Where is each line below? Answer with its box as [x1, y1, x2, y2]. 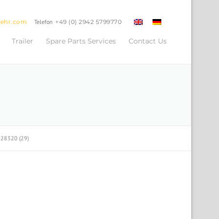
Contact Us [129, 36, 167, 45]
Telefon [34, 18, 54, 26]
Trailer [12, 36, 33, 45]
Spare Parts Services [46, 36, 116, 45]
